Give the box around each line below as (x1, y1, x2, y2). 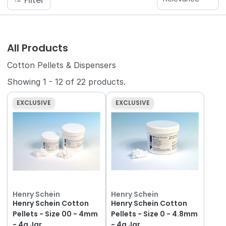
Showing (7, 77, 43, 87)
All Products (7, 41, 69, 55)
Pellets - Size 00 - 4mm (12, 208, 98, 219)
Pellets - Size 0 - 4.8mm (111, 208, 198, 219)
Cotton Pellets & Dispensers (7, 60, 117, 70)
